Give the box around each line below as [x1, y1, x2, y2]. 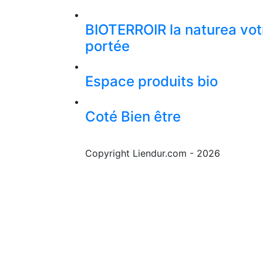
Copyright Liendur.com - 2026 [85, 147, 220, 160]
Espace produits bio [85, 73, 218, 90]
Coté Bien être [85, 108, 181, 126]
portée [85, 38, 130, 55]
